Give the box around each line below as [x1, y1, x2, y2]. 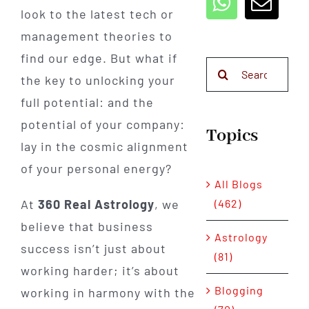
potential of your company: [20, 117, 185, 132]
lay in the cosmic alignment [20, 139, 188, 154]
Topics [206, 123, 258, 148]
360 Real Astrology [37, 197, 154, 212]
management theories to [20, 28, 172, 44]
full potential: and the [20, 94, 154, 110]
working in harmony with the [20, 285, 195, 301]
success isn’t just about [20, 241, 166, 257]
